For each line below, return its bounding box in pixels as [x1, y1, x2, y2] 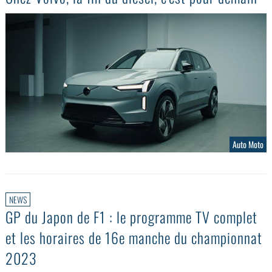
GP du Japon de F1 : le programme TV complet [5, 205, 258, 228]
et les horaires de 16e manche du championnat [5, 226, 263, 248]
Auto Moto [232, 137, 263, 151]
